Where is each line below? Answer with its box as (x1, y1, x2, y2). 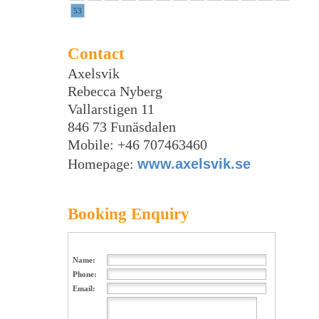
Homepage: (68, 156, 137, 172)
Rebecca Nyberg (68, 83, 162, 100)
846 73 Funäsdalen (68, 119, 176, 135)
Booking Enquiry (68, 204, 189, 224)
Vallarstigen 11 (68, 101, 155, 117)
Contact (68, 44, 125, 63)
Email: (73, 284, 95, 293)
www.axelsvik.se (137, 156, 251, 172)
